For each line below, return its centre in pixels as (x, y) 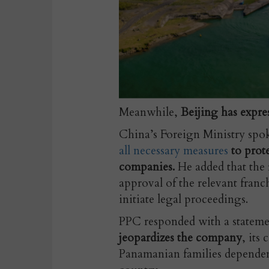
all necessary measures (175, 150)
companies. (147, 167)
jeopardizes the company (180, 237)
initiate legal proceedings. (183, 199)
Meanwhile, (150, 112)
